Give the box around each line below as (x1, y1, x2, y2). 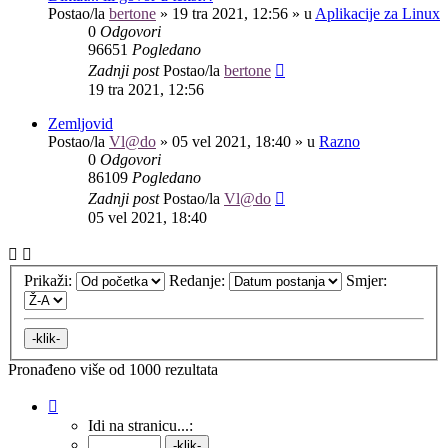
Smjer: (346, 272, 391, 290)
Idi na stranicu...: (88, 417, 193, 435)
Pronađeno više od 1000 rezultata (8, 361, 218, 379)
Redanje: (169, 272, 229, 290)
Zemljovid (48, 114, 113, 132)
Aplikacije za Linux (315, 4, 440, 22)
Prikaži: (24, 272, 76, 290)
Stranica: (57, 394, 112, 412)
